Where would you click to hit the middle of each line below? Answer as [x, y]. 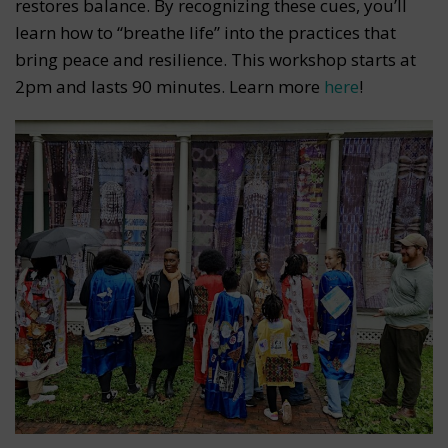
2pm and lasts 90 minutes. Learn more [169, 87]
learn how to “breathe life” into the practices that [205, 33]
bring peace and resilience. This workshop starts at [215, 60]
